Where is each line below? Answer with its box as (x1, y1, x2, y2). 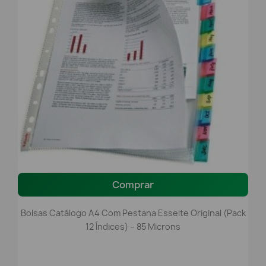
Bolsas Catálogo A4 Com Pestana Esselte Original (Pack (20, 207, 246, 218)
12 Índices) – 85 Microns (85, 220, 180, 232)
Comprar (112, 178, 154, 191)
